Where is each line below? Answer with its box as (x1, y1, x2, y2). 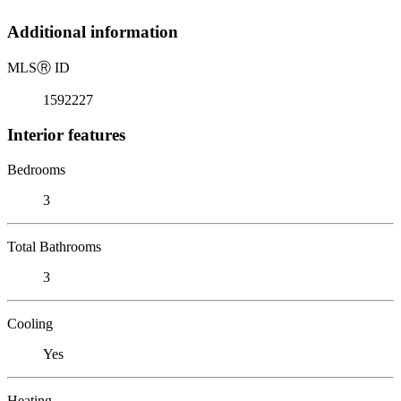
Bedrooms (7, 161, 65, 177)
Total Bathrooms (7, 238, 101, 254)
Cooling (7, 315, 53, 331)
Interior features (7, 124, 125, 144)
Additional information (7, 22, 178, 42)
